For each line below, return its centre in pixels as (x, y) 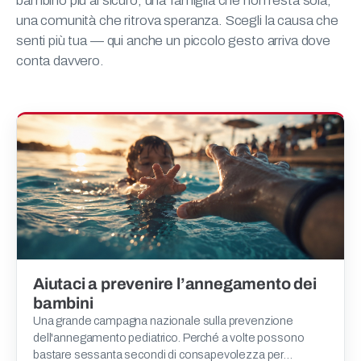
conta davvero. (60, 61)
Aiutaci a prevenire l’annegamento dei (175, 284)
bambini (63, 303)
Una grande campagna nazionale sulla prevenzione (163, 321)
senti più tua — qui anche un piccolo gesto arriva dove (173, 41)
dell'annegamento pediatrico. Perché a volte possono (169, 338)
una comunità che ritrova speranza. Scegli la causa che (177, 21)
